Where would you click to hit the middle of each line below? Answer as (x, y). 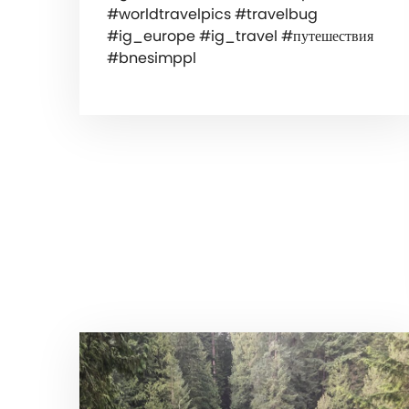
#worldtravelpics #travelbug (212, 15)
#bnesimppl (152, 58)
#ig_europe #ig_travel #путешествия (240, 37)
